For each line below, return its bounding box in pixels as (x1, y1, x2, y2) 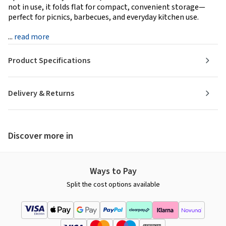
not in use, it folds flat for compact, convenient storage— (8, 1, 205, 13)
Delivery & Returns (8, 87, 74, 99)
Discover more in (8, 129, 73, 142)
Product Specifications (8, 54, 90, 66)
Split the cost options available (66, 179, 160, 190)
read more (14, 31, 49, 42)
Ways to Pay (89, 164, 137, 178)
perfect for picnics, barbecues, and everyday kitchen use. (8, 11, 199, 23)
